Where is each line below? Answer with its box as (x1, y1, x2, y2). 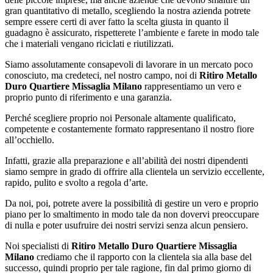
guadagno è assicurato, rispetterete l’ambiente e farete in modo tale (5, 27, 259, 38)
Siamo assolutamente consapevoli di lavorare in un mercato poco (5, 58, 253, 69)
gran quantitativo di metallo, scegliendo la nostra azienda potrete (5, 5, 250, 16)
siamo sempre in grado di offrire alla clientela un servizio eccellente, (5, 166, 264, 177)
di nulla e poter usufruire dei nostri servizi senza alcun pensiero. (5, 219, 248, 230)
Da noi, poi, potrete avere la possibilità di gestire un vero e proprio (5, 197, 258, 208)
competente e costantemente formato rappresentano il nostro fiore (5, 123, 254, 134)
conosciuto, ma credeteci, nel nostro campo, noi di (5, 69, 199, 80)
